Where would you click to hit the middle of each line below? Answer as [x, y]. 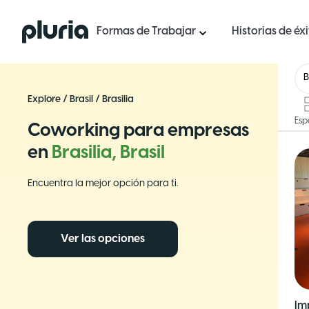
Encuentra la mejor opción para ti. [103, 184]
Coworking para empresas [138, 131]
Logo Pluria [49, 27]
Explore [44, 100]
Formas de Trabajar [146, 31]
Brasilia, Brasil [108, 153]
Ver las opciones [103, 239]
